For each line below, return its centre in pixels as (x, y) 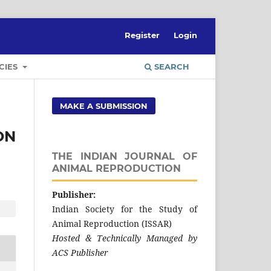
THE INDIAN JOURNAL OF (125, 156)
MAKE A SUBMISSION (104, 106)
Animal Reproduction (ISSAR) (112, 223)
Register (142, 35)
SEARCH (171, 66)
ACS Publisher (80, 252)
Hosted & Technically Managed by (125, 238)
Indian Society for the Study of (125, 209)
